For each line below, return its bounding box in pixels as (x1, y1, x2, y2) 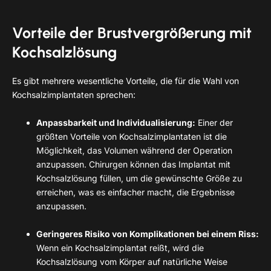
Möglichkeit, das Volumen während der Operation (36, 145, 232, 155)
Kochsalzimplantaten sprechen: (12, 89, 135, 100)
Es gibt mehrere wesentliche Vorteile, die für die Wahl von (12, 75, 239, 86)
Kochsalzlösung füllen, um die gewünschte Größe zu (36, 172, 242, 183)
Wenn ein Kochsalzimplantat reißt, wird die (36, 242, 204, 253)
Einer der (195, 117, 233, 128)
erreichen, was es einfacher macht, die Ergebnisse (36, 186, 235, 197)
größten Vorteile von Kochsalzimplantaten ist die (36, 131, 227, 142)
